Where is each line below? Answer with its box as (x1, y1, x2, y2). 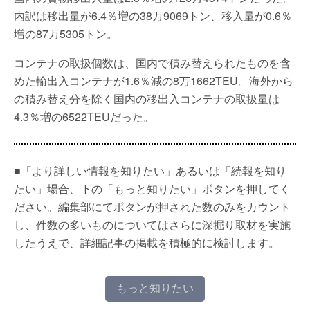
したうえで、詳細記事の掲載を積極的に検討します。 (14, 235, 280, 250)
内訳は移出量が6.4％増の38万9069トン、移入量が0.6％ (14, 8, 292, 24)
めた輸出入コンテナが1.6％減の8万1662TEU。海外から (14, 73, 293, 89)
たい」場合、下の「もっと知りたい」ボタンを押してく (14, 181, 291, 197)
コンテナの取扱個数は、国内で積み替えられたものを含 (14, 55, 291, 71)
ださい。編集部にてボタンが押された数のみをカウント (14, 199, 291, 215)
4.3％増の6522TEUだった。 (14, 109, 154, 125)
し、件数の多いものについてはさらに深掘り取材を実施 (14, 217, 291, 232)
